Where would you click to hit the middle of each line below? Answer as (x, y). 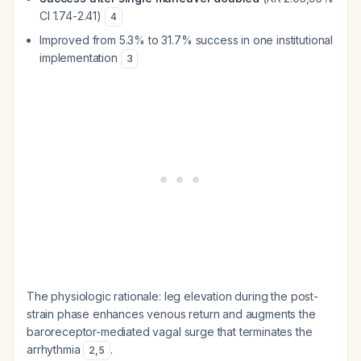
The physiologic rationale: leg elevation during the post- (172, 296)
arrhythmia (55, 349)
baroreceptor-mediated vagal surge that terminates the (170, 332)
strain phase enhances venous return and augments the (171, 314)
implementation (80, 58)
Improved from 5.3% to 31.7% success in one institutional (187, 40)
